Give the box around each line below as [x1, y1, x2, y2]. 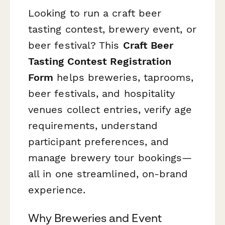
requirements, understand [28, 120, 158, 132]
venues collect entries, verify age [28, 103, 192, 116]
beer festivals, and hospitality [28, 87, 175, 100]
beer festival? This [28, 39, 123, 52]
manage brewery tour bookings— [28, 152, 192, 164]
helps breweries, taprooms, [53, 71, 194, 84]
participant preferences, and [28, 136, 169, 148]
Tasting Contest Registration [28, 55, 172, 68]
